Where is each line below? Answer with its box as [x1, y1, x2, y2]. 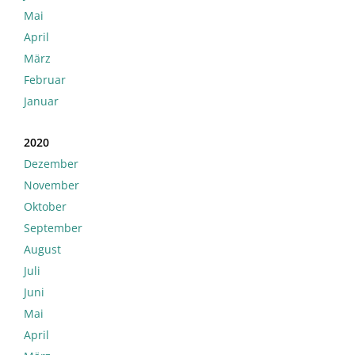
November [24, 177, 79, 193]
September [24, 220, 82, 236]
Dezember [24, 156, 78, 172]
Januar [24, 94, 59, 109]
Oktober [24, 199, 67, 215]
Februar [24, 72, 66, 88]
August [24, 242, 61, 258]
